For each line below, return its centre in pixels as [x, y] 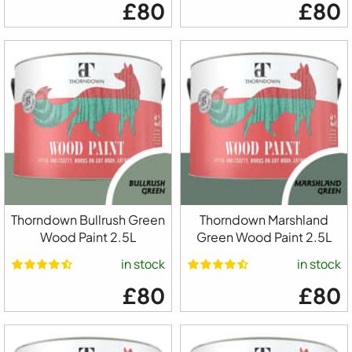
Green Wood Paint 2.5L [264, 236]
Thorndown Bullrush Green [88, 219]
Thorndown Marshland [264, 219]
